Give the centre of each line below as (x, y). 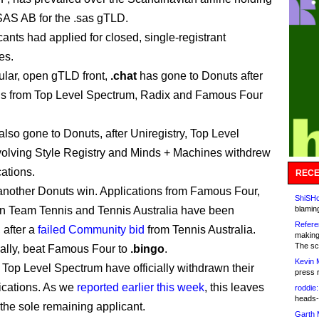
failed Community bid (91, 230)
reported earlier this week (141, 287)
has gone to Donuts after (200, 76)
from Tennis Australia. (200, 230)
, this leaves (234, 287)
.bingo (147, 249)
